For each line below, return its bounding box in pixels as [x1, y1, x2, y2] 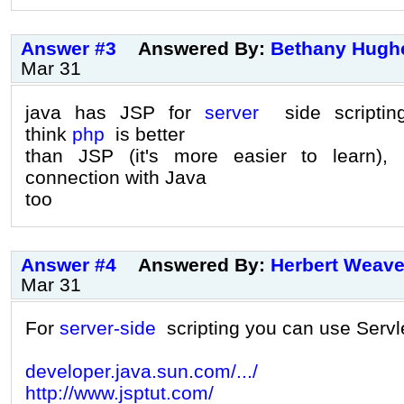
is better [105, 123, 185, 144]
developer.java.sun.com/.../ [25, 361, 258, 382]
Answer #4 [21, 253, 116, 275]
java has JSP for [25, 101, 205, 123]
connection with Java [25, 166, 207, 188]
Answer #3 [21, 37, 116, 59]
